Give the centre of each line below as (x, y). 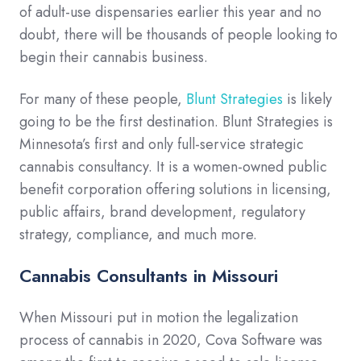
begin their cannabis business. (116, 58)
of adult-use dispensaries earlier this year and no (170, 12)
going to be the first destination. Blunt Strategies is (176, 122)
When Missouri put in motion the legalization (159, 318)
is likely (307, 100)
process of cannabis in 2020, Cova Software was (171, 340)
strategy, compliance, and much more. (138, 235)
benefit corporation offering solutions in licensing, (175, 190)
